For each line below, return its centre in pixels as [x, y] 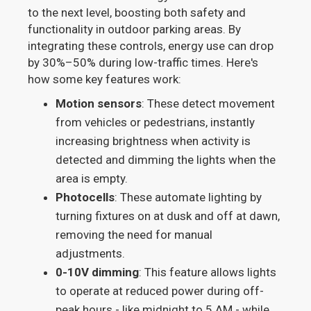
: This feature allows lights [208, 272]
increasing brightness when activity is [153, 141]
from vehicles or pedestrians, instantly [155, 123]
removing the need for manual [134, 235]
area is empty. [92, 179]
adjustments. [91, 254]
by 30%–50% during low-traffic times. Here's [143, 63]
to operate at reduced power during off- [160, 291]
